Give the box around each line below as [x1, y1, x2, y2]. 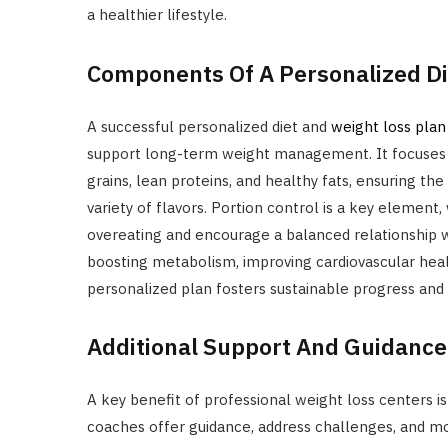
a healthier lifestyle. [87, 5, 227, 25]
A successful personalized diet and [87, 116, 331, 136]
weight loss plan [331, 116, 446, 136]
